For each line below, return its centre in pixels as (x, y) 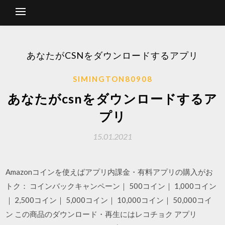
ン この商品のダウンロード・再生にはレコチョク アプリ (101, 214)
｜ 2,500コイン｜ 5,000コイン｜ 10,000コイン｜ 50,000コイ (109, 200)
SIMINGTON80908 (113, 79)
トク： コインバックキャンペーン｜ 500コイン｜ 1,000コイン (111, 186)
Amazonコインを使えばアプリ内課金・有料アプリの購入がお (109, 172)
